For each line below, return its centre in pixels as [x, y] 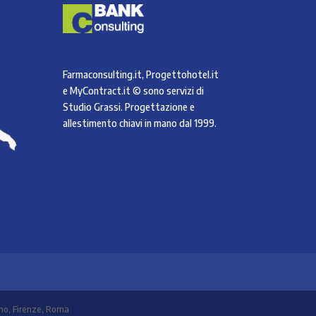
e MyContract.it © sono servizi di [134, 90]
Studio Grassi [92, 107]
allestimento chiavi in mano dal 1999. [140, 123]
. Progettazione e [158, 107]
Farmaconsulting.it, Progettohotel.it [141, 74]
